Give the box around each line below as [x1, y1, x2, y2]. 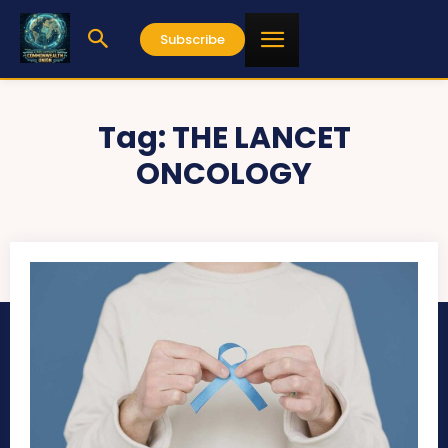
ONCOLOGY [136, 153, 312, 195]
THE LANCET [171, 117, 351, 159]
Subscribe [160, 29, 225, 49]
